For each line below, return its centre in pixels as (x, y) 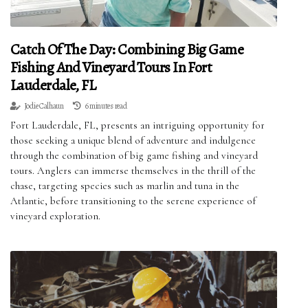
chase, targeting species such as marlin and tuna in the (125, 185)
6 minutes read (106, 106)
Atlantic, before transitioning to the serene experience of (133, 200)
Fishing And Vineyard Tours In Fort (111, 67)
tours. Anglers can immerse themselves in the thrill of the (133, 170)
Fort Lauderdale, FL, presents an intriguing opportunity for (137, 125)
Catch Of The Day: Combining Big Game (127, 49)
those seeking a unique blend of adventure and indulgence (133, 140)
